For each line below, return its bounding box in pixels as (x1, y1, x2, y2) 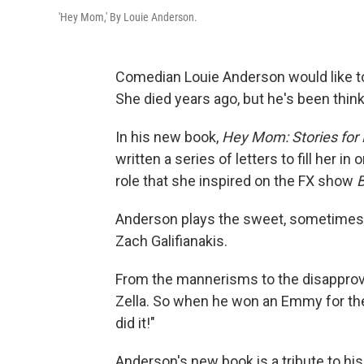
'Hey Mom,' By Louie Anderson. (58, 11, 197, 24)
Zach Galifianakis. (115, 232, 227, 249)
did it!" (115, 314, 155, 331)
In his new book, (115, 128, 222, 145)
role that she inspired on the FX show (115, 172, 357, 189)
